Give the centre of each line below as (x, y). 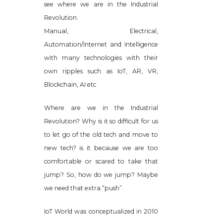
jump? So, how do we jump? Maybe (101, 174)
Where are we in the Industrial (101, 108)
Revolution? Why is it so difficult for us (101, 121)
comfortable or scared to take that (101, 161)
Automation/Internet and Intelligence (101, 44)
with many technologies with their (101, 57)
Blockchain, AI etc (70, 84)
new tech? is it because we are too (101, 148)
